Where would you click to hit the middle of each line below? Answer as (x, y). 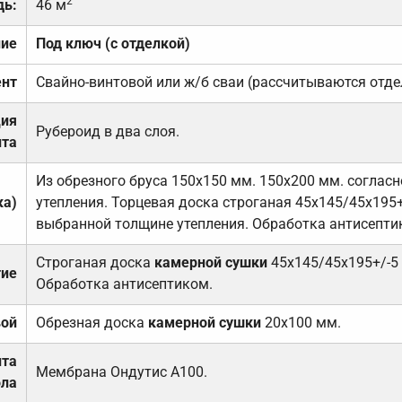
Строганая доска (95, 262)
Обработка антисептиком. (124, 284)
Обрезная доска (92, 322)
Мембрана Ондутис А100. (121, 371)
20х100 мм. (301, 322)
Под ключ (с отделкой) (113, 43)
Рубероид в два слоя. (107, 131)
